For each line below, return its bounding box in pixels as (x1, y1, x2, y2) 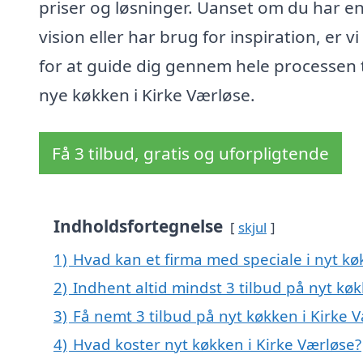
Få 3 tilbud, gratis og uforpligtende (52, 142, 329, 165)
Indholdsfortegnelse (53, 215, 223, 238)
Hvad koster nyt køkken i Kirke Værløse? (73, 334, 361, 355)
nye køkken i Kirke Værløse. (39, 83, 255, 107)
